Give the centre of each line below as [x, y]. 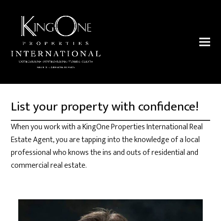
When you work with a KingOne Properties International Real [107, 127]
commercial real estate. [49, 166]
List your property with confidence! [105, 107]
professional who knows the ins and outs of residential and [105, 153]
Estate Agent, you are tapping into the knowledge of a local [106, 140]
